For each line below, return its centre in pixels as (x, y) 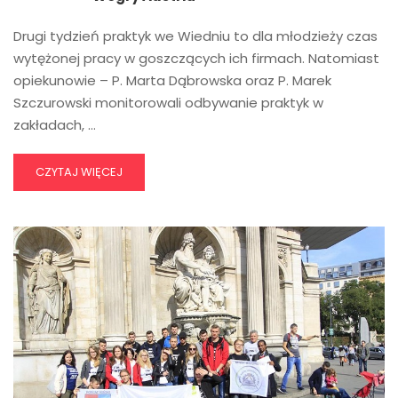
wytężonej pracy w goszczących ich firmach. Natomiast (196, 58)
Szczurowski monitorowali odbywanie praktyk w (168, 102)
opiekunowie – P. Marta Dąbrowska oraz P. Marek (172, 80)
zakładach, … (55, 124)
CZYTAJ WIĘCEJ (79, 171)
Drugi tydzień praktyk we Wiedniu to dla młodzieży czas (195, 36)
